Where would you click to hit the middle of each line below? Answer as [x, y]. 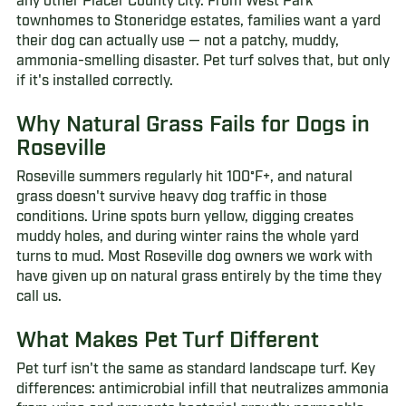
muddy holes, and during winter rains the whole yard [187, 237]
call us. [39, 296]
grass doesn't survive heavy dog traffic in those [171, 197]
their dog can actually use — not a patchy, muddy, [177, 41]
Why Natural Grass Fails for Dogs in [193, 125]
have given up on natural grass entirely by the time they [198, 276]
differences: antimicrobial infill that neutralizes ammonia [202, 389]
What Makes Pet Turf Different [167, 340]
